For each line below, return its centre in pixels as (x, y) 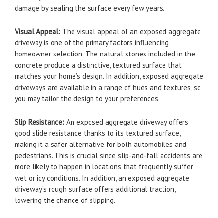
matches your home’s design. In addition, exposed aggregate (109, 76)
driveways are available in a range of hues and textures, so (108, 87)
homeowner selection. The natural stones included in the (105, 54)
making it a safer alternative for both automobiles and (100, 144)
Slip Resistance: (39, 122)
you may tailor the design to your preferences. (87, 99)
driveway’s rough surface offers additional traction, (95, 189)
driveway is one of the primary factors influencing (92, 43)
